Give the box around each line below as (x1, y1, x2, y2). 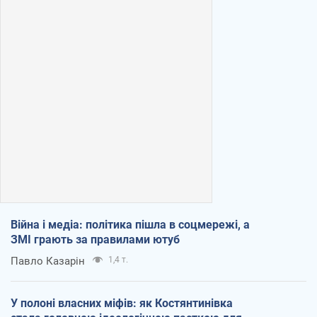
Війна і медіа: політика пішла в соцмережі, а (11, 217, 250, 231)
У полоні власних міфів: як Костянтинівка (11, 296, 233, 310)
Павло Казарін (11, 254, 85, 267)
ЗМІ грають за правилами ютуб (11, 232, 180, 246)
